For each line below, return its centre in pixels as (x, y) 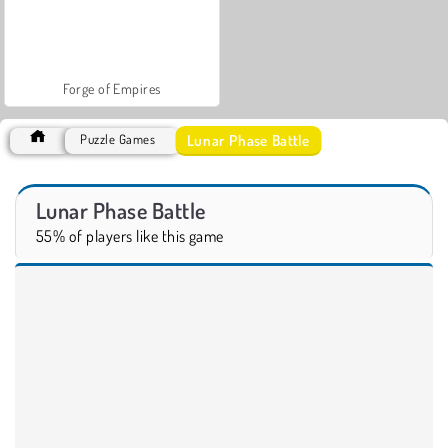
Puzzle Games (118, 138)
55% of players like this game (130, 235)
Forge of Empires (112, 88)
